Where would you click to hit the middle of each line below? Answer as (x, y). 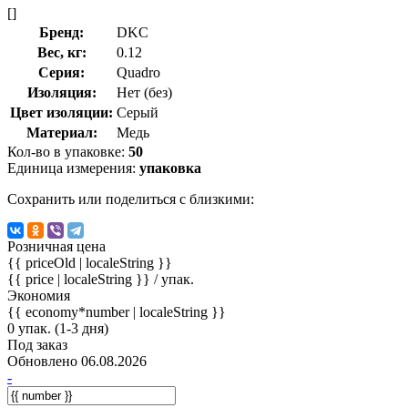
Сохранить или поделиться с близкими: (131, 199)
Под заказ (37, 344)
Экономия (39, 295)
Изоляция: (61, 92)
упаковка (170, 168)
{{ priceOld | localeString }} (90, 262)
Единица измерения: (73, 168)
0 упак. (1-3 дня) (58, 328)
